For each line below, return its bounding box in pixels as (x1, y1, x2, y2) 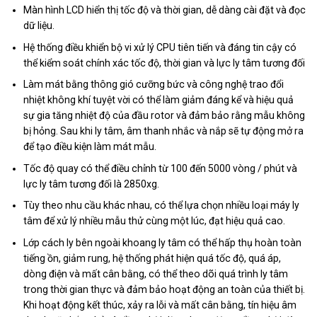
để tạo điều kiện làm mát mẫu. (23, 141, 157, 153)
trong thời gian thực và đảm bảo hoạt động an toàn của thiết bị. (23, 283, 306, 295)
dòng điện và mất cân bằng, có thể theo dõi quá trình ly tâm (23, 267, 289, 279)
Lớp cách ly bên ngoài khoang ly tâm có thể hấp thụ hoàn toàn (23, 236, 302, 248)
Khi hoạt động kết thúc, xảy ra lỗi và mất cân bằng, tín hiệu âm (23, 299, 297, 311)
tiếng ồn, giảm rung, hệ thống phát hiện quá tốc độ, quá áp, (23, 252, 282, 264)
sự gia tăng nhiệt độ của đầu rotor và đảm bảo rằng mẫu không (23, 110, 306, 122)
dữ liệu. (23, 20, 55, 32)
